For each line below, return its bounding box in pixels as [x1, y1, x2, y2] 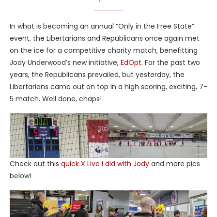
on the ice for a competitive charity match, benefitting [10, 45, 198, 55]
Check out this [10, 158, 61, 169]
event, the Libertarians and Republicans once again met [10, 33, 200, 43]
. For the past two [141, 57, 200, 67]
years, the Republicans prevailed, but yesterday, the [10, 69, 185, 79]
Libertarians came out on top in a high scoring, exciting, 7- [10, 81, 207, 92]
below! [10, 170, 31, 181]
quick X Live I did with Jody [61, 158, 149, 169]
